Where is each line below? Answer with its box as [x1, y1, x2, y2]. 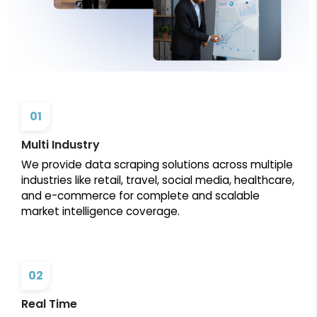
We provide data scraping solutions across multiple [21, 157, 293, 173]
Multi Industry [21, 137, 100, 154]
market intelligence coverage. [21, 204, 180, 219]
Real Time [21, 296, 77, 313]
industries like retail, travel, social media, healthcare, [21, 173, 294, 188]
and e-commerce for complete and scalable [21, 188, 260, 204]
